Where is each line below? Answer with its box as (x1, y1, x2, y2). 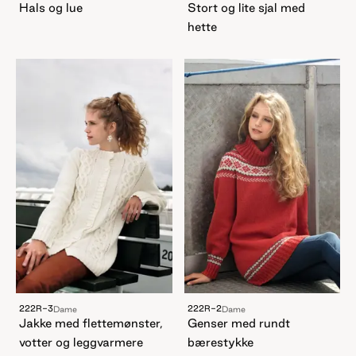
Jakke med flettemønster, (19, 315, 163, 330)
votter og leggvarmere (19, 335, 143, 349)
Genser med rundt (187, 315, 290, 330)
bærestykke (187, 335, 253, 349)
